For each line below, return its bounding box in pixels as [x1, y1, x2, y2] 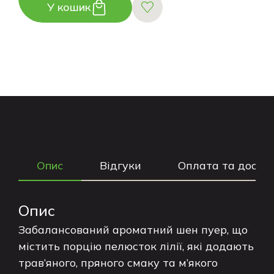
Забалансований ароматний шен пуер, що [18, 223, 248, 237]
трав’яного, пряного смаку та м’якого [18, 256, 218, 270]
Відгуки [100, 158, 141, 172]
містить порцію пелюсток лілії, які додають [18, 239, 254, 253]
